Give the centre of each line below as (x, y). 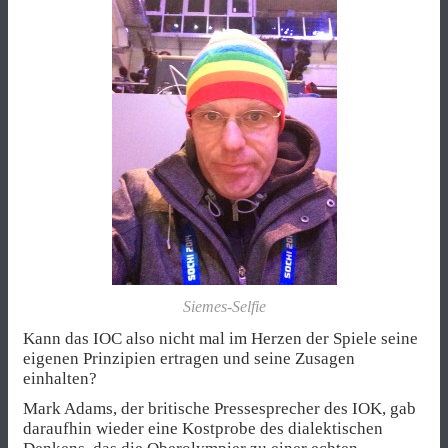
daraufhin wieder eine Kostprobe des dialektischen (203, 428)
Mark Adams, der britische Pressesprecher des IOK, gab (219, 408)
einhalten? (60, 378)
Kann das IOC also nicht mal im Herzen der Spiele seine (220, 338)
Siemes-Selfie (224, 306)
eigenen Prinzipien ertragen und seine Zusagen (189, 358)
